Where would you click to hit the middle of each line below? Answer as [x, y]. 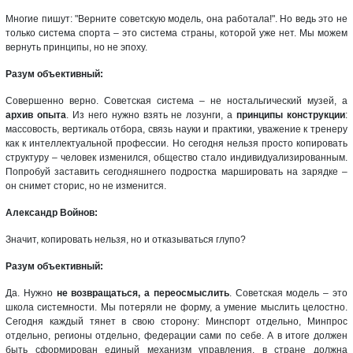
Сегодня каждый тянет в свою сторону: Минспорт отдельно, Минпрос [176, 321]
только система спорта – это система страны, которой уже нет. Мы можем [176, 33]
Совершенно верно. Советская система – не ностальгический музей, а [176, 100]
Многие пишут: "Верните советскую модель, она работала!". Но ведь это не [176, 19]
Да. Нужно [31, 293]
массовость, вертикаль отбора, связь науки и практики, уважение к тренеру [176, 129]
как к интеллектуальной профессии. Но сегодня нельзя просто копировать [176, 143]
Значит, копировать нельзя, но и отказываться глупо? [126, 239]
